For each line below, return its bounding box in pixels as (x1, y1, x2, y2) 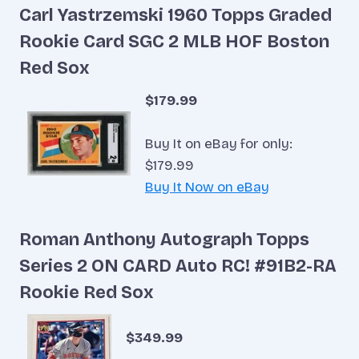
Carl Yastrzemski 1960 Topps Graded (19, 5, 332, 26)
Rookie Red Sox (19, 281, 154, 303)
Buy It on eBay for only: (145, 135, 292, 153)
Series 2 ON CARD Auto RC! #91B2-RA (19, 255, 337, 276)
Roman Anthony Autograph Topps (19, 228, 309, 250)
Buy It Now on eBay (145, 179, 269, 196)
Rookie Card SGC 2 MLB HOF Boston (19, 31, 329, 53)
